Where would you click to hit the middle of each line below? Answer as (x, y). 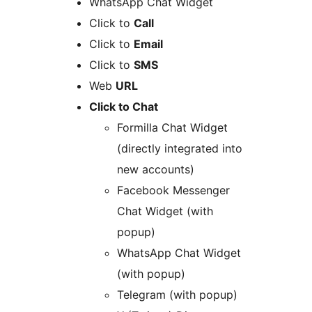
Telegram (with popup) (177, 295)
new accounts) (156, 170)
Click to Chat (124, 107)
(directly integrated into (180, 149)
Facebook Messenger (173, 190)
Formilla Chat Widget (172, 128)
